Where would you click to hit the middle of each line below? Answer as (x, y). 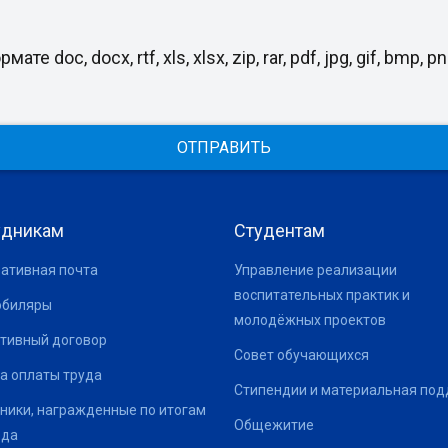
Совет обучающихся (301, 354)
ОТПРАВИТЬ (224, 147)
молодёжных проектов (310, 319)
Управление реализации (315, 269)
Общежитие (274, 424)
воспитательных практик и (322, 294)
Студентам (279, 230)
